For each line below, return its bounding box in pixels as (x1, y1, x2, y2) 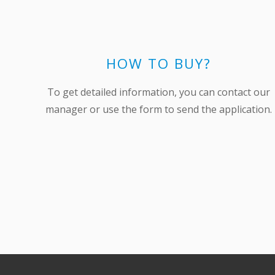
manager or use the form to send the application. (45, 102, 273, 116)
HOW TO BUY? (106, 53, 212, 73)
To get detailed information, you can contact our (47, 85, 271, 99)
